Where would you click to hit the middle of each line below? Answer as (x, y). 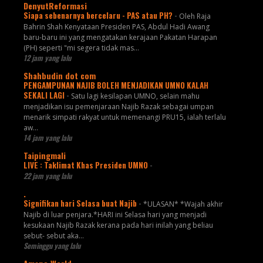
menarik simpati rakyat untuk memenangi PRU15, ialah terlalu (124, 117)
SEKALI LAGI (45, 95)
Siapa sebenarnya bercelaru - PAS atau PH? (99, 15)
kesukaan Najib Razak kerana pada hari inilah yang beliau (118, 225)
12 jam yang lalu (47, 58)
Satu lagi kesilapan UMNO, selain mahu (135, 96)
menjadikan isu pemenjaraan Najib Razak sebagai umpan (118, 106)
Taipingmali (44, 155)
